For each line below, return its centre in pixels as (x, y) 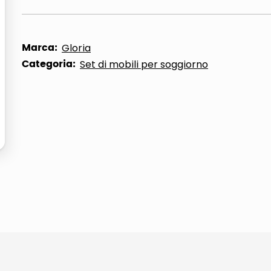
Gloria (76, 48)
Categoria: (49, 64)
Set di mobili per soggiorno (144, 64)
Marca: (40, 48)
